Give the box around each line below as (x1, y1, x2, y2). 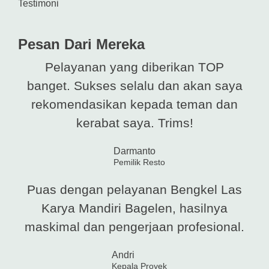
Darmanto (113, 146, 156, 157)
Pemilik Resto (113, 158, 165, 168)
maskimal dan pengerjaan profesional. (25, 220, 244, 234)
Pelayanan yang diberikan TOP (45, 60, 224, 74)
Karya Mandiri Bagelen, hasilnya (41, 201, 228, 216)
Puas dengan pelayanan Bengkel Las (27, 183, 242, 197)
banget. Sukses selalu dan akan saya (26, 79, 243, 93)
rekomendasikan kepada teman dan (31, 97, 238, 112)
